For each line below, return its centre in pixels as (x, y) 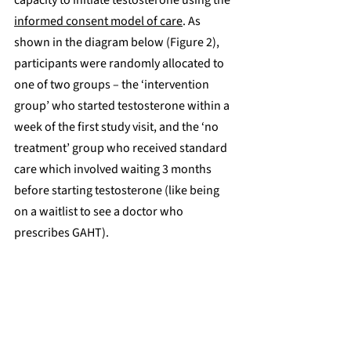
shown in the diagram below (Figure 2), (118, 42)
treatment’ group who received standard (122, 148)
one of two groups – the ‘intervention (113, 84)
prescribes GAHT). (62, 232)
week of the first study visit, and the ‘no (118, 127)
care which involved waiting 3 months (114, 169)
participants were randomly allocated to (120, 63)
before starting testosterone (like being (118, 190)
